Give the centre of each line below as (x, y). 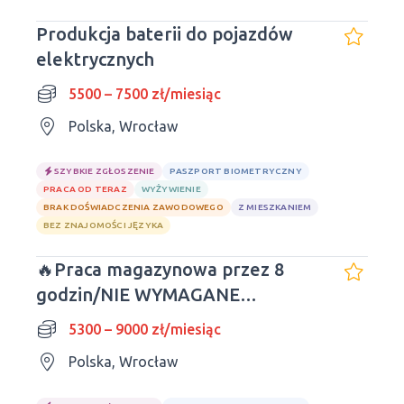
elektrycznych (95, 59)
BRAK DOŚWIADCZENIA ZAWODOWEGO (133, 207)
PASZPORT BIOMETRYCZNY (235, 171)
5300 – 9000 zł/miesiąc (145, 329)
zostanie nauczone (114, 345)
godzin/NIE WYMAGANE (138, 294)
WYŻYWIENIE (171, 189)
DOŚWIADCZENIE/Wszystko (154, 320)
